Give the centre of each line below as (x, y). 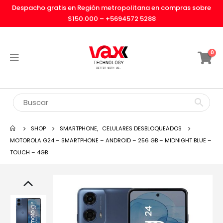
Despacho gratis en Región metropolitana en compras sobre (111, 8)
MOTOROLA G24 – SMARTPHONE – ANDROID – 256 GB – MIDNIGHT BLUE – (111, 140)
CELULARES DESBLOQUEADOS (142, 128)
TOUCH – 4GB (29, 152)
